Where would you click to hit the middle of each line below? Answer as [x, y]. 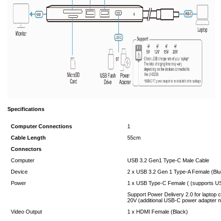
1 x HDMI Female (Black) [158, 211]
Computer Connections [42, 126]
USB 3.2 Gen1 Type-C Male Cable [168, 160]
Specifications [26, 109]
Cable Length [29, 137]
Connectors [26, 149]
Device [19, 171]
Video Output [27, 211]
